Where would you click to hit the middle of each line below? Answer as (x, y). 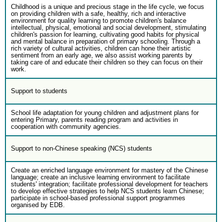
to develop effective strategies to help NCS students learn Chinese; (108, 191)
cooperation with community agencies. (66, 127)
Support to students (39, 91)
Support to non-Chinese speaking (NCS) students (82, 148)
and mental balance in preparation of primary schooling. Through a (106, 41)
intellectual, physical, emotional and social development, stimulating (109, 28)
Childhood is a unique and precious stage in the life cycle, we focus (108, 7)
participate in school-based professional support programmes (98, 198)
